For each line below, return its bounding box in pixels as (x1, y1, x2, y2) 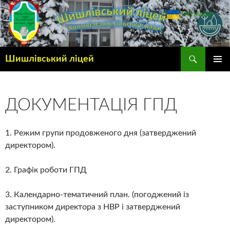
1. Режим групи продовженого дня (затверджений (5, 129, 196, 137)
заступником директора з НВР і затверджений (5, 203, 180, 211)
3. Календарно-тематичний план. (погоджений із (5, 190, 189, 199)
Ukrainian (181, 10, 213, 18)
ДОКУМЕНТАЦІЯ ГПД (5, 97, 177, 113)
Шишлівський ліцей (5, 54, 94, 64)
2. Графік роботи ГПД (5, 166, 87, 174)
